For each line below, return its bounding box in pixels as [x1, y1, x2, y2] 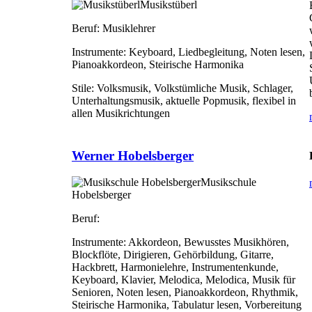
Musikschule [201, 176, 256, 189]
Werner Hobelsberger [72, 148, 194, 163]
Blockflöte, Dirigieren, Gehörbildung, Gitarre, [72, 249, 274, 261]
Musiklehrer [100, 22, 155, 35]
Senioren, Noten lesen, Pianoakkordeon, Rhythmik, [72, 286, 298, 299]
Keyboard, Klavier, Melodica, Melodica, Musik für [72, 274, 295, 286]
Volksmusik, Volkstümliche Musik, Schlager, [94, 82, 293, 95]
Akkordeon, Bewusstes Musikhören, [126, 236, 289, 249]
